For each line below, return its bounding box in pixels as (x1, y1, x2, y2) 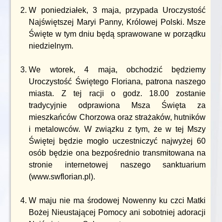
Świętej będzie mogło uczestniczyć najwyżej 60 (29, 137, 206, 145)
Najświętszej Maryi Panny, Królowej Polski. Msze (29, 18, 206, 26)
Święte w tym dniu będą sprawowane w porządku (29, 30, 206, 38)
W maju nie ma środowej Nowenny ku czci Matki (29, 196, 206, 205)
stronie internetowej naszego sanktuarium (29, 161, 206, 169)
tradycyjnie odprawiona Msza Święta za (29, 101, 206, 110)
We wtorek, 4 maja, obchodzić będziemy (29, 65, 206, 74)
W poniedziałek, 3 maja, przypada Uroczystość (29, 6, 206, 14)
